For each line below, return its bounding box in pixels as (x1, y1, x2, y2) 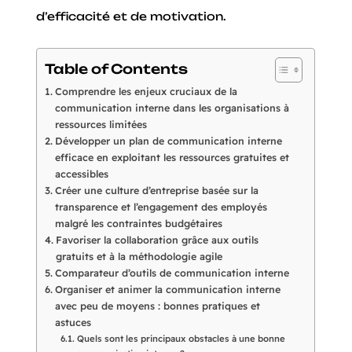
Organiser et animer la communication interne (54, 282, 280, 295)
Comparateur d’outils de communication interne (54, 266, 289, 279)
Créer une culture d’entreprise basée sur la (54, 183, 258, 196)
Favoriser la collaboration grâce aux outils (55, 233, 258, 246)
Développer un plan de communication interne (54, 134, 282, 147)
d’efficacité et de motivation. (36, 9, 227, 24)
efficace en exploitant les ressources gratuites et (54, 150, 289, 163)
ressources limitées (54, 117, 147, 130)
